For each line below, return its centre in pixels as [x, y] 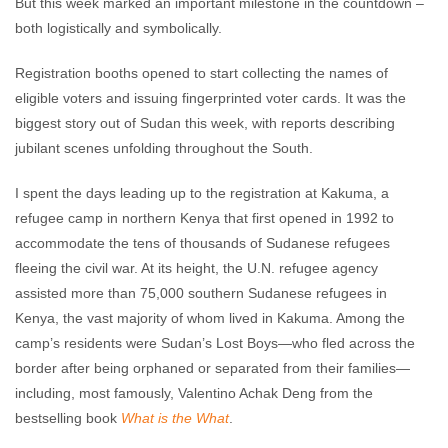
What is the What [175, 418]
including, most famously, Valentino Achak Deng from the [194, 393]
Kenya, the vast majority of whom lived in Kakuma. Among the [210, 318]
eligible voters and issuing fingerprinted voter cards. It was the [210, 98]
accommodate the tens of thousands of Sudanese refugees [202, 243]
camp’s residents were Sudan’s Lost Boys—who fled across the [215, 343]
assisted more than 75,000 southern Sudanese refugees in [201, 293]
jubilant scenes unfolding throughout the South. [164, 148]
